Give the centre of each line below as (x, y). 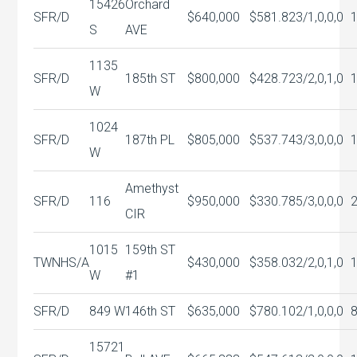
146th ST (151, 311)
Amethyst (152, 188)
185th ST (151, 78)
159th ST (151, 249)
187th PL (150, 139)
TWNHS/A (62, 262)
